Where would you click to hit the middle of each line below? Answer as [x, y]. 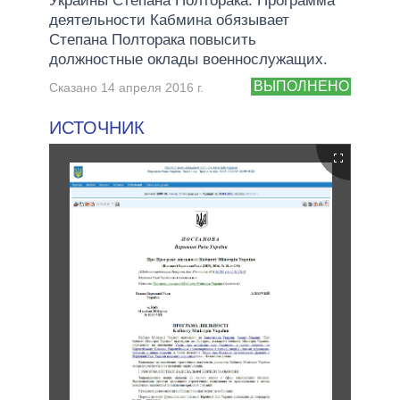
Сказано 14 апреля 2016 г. [126, 87]
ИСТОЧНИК [97, 127]
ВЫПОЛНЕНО [301, 87]
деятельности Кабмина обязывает [169, 20]
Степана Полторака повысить [153, 39]
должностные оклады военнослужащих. [188, 59]
